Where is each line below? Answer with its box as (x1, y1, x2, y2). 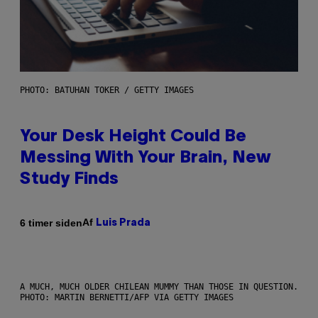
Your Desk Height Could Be (20, 129, 246, 146)
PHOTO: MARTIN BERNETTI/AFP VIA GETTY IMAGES (20, 292, 234, 303)
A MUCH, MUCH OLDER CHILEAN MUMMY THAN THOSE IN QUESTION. (20, 282, 298, 292)
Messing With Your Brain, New (20, 150, 271, 167)
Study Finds (20, 172, 119, 188)
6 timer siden (20, 216, 82, 229)
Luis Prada (96, 219, 150, 229)
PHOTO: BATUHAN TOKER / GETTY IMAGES (20, 85, 194, 96)
